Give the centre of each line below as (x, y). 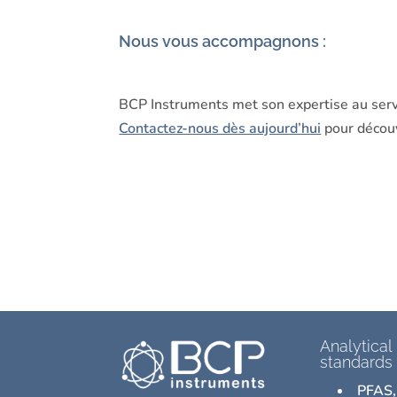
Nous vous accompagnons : (223, 41)
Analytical (356, 346)
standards (357, 362)
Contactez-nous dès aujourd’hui (220, 129)
